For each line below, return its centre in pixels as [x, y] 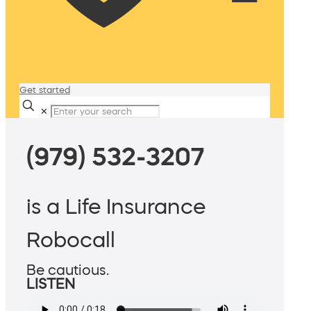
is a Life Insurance [116, 207]
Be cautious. [68, 270]
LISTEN [51, 284]
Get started [45, 90]
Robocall [71, 240]
